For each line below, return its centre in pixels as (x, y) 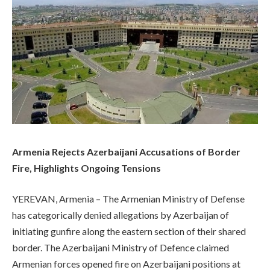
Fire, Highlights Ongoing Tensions (86, 168)
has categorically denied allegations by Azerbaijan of (121, 215)
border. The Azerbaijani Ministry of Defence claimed (121, 248)
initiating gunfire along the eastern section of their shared (129, 231)
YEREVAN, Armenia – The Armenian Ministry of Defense (128, 199)
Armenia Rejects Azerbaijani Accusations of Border (126, 151)
